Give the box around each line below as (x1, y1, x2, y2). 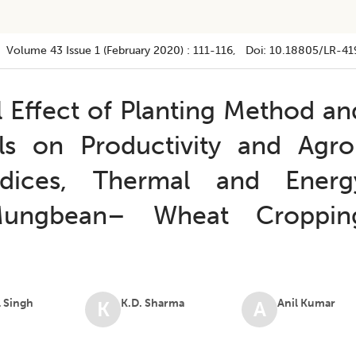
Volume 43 (6, 44, 64, 57)
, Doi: (233, 44, 270, 57)
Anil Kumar (277, 296, 336, 310)
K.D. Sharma (121, 296, 185, 310)
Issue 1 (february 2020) (66, 44, 184, 57)
